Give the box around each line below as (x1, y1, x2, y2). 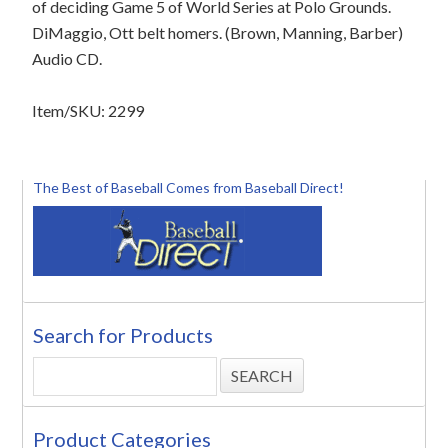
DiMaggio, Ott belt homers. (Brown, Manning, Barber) (32, 23, 404, 42)
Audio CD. (32, 49, 103, 68)
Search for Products (33, 323, 214, 347)
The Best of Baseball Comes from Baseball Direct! (33, 179, 345, 196)
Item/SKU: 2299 (32, 101, 145, 120)
